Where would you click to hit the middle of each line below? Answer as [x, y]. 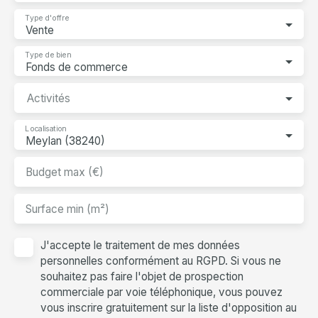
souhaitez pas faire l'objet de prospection [142, 276]
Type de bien [48, 55]
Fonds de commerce [77, 67]
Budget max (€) [65, 172]
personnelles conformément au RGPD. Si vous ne [161, 261]
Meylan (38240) [65, 141]
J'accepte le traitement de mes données [140, 245]
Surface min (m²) [67, 209]
